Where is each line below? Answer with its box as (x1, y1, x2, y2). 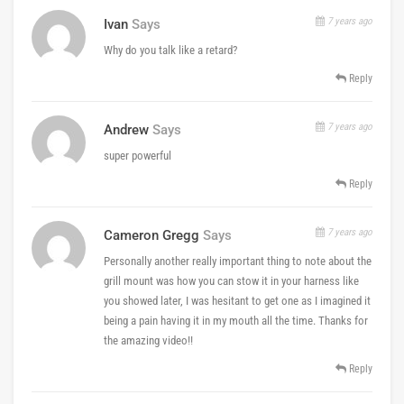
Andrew (104, 121, 149, 138)
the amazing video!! (104, 333, 193, 347)
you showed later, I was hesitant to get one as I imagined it (104, 293, 371, 308)
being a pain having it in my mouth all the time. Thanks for (104, 313, 368, 327)
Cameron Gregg (104, 226, 199, 243)
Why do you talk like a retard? (104, 42, 237, 57)
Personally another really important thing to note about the (104, 253, 372, 268)
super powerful (104, 148, 171, 162)
